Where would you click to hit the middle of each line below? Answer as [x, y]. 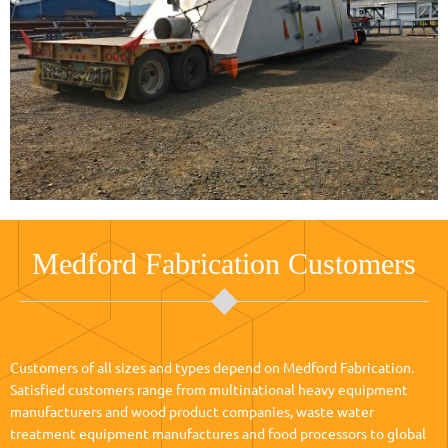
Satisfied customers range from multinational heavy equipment [209, 390]
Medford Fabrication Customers [224, 263]
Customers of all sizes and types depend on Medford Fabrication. [212, 368]
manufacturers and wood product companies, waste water [192, 412]
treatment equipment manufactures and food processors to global [218, 434]
